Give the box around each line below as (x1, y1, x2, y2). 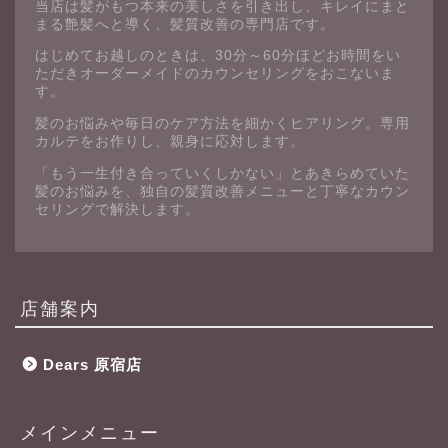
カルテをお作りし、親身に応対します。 (35, 133, 305, 149)
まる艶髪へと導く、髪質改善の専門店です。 (35, 16, 335, 32)
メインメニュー (20, 421, 160, 444)
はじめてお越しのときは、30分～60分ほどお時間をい (35, 48, 401, 64)
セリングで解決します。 (35, 201, 200, 217)
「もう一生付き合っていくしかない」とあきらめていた (35, 165, 410, 181)
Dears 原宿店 (43, 356, 142, 374)
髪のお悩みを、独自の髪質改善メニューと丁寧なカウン (35, 183, 410, 199)
